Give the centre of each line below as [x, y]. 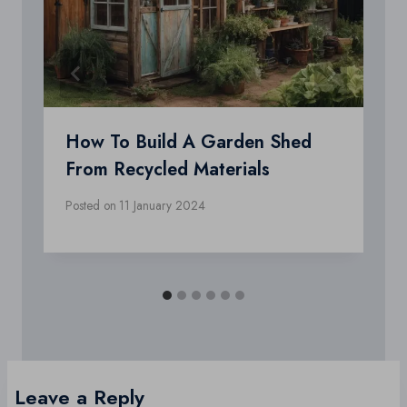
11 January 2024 [163, 205]
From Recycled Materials [168, 170]
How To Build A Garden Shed [189, 143]
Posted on [91, 205]
